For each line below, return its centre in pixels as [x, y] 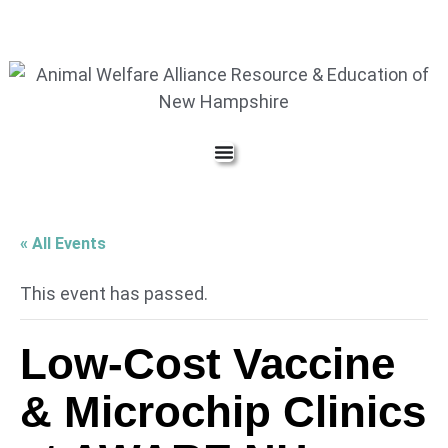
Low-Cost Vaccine [207, 363]
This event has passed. [114, 293]
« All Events [63, 243]
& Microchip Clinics [223, 411]
